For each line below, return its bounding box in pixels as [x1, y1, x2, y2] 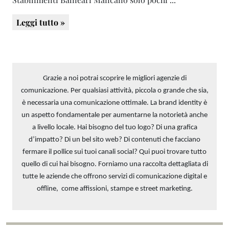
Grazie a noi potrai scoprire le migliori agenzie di [42, 74, 187, 82]
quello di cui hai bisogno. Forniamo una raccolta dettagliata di [21, 160, 208, 168]
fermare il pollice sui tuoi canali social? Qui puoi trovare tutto [22, 148, 207, 156]
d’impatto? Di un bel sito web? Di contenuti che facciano [29, 135, 200, 144]
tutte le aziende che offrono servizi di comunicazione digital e [22, 172, 207, 180]
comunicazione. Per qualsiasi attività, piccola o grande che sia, [20, 86, 209, 95]
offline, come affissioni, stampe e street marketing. [36, 185, 193, 193]
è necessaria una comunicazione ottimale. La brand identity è [22, 99, 207, 107]
